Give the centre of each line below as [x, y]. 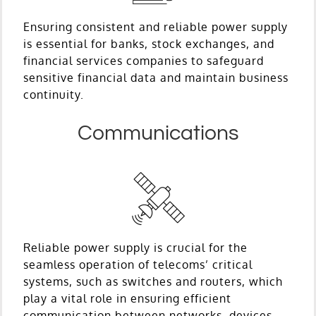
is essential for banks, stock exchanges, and [149, 43]
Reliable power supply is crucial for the [135, 247]
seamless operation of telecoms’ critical [138, 264]
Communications [158, 133]
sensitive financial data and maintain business [156, 77]
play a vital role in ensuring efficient [127, 298]
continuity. [54, 94]
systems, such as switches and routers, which [153, 281]
